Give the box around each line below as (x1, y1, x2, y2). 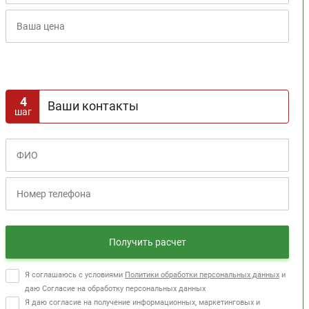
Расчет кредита (6, 4, 79, 15)
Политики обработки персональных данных (125, 270, 279, 279)
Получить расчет (108, 237, 186, 248)
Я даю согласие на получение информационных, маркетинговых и (25, 298, 260, 307)
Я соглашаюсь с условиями (25, 270, 125, 279)
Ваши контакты (48, 99, 139, 113)
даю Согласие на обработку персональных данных (25, 284, 206, 293)
